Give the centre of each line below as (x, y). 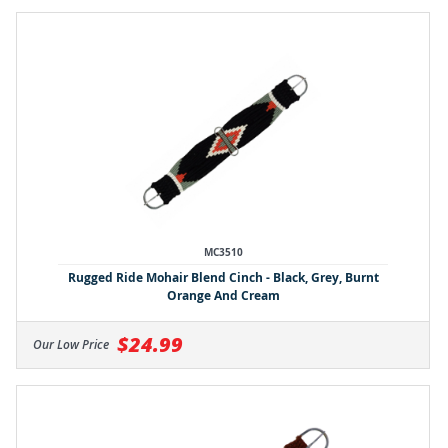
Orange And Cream (223, 295)
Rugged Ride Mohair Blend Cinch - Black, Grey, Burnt (223, 277)
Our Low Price (72, 344)
